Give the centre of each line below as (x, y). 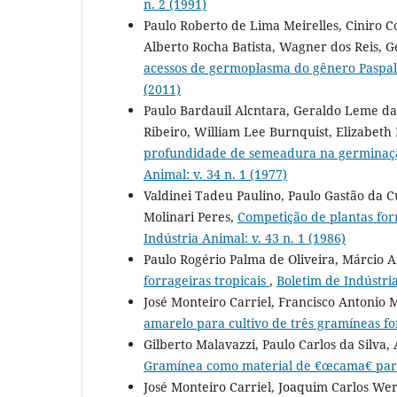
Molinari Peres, (191, 216)
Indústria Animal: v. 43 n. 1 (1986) (245, 237)
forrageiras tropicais (206, 280)
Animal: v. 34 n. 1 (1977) (215, 174)
